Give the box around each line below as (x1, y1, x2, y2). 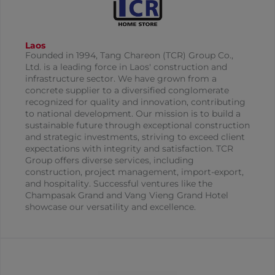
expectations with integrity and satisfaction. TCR (25, 143, 233, 155)
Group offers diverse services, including (25, 155, 194, 166)
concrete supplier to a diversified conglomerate (25, 85, 229, 96)
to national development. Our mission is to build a (25, 108, 241, 120)
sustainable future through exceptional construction (25, 120, 250, 131)
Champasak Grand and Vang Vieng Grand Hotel (25, 190, 228, 201)
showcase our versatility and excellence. (25, 201, 196, 213)
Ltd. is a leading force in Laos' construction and (25, 61, 227, 73)
